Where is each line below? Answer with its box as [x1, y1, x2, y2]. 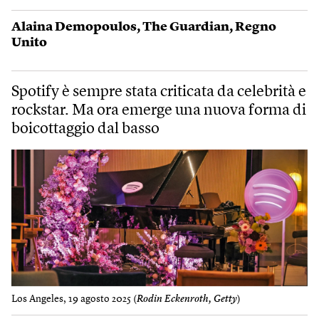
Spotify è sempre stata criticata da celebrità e [11, 84, 306, 100]
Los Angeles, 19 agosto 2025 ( [11, 294, 137, 305]
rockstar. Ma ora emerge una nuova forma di [11, 103, 306, 118]
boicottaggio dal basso [11, 121, 159, 137]
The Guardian [142, 21, 229, 33]
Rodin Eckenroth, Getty [137, 294, 237, 305]
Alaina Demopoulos [11, 21, 137, 33]
